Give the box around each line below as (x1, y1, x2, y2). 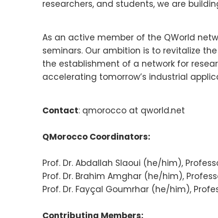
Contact (42, 104, 78, 116)
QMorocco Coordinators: (42, 130, 150, 143)
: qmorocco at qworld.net (78, 104, 185, 116)
